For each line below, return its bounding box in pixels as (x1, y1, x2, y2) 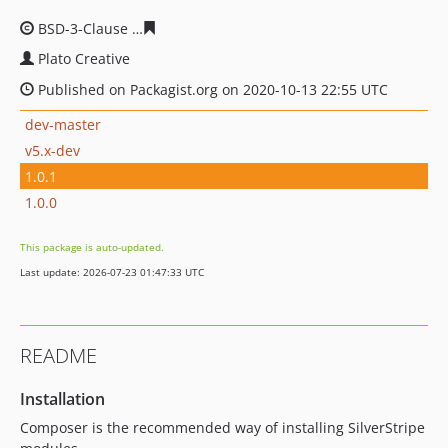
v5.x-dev (25, 140, 80, 160)
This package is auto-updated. (20, 240, 164, 254)
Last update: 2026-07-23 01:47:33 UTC (20, 265, 204, 279)
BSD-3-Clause (34, 19, 132, 38)
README (20, 342, 97, 369)
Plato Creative (38, 49, 130, 68)
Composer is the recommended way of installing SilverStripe (20, 418, 425, 437)
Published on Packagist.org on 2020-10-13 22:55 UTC (34, 80, 388, 99)
